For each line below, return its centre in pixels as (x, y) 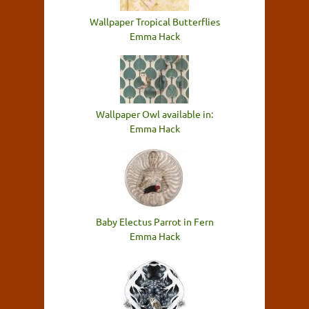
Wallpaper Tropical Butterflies (154, 22)
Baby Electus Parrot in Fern (154, 222)
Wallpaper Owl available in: (154, 114)
